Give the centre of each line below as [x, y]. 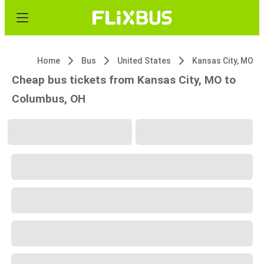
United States [144, 61]
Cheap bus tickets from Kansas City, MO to [124, 80]
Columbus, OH [49, 99]
